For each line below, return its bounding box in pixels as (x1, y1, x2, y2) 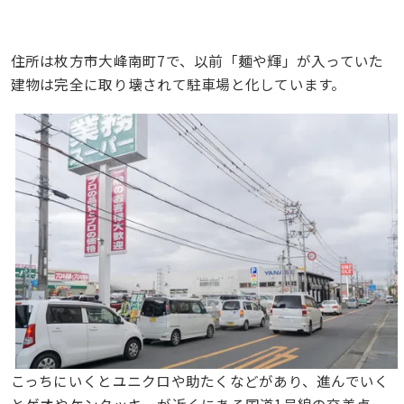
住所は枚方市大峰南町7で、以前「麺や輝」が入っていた (10, 50, 384, 70)
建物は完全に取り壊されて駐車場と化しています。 (10, 73, 346, 94)
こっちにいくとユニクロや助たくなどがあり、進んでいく (10, 371, 390, 391)
